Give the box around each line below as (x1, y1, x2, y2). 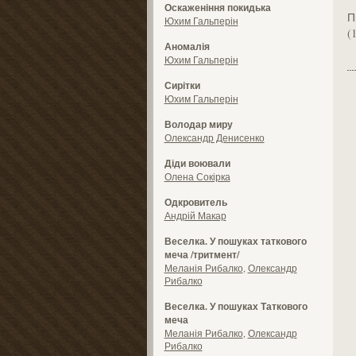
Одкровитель (164, 195, 227, 209)
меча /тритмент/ (164, 248, 239, 261)
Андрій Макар (164, 209, 226, 222)
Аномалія (164, 40, 210, 53)
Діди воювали (164, 157, 230, 170)
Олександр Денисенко (164, 131, 265, 144)
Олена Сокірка (164, 170, 230, 183)
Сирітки (164, 79, 200, 92)
